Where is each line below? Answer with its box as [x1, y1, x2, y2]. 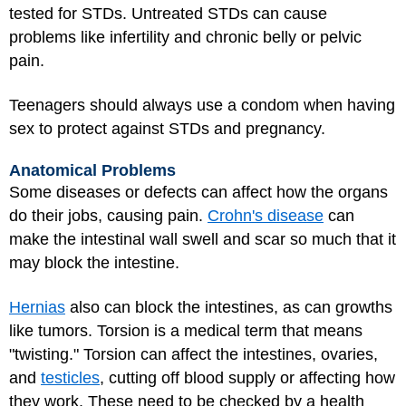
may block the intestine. [9, 254, 179, 272]
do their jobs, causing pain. [9, 207, 208, 225]
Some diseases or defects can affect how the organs [9, 183, 388, 201]
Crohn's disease [208, 207, 324, 225]
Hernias [9, 297, 65, 316]
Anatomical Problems [9, 161, 176, 179]
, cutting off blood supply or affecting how [100, 368, 395, 387]
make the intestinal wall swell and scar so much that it [9, 230, 396, 248]
